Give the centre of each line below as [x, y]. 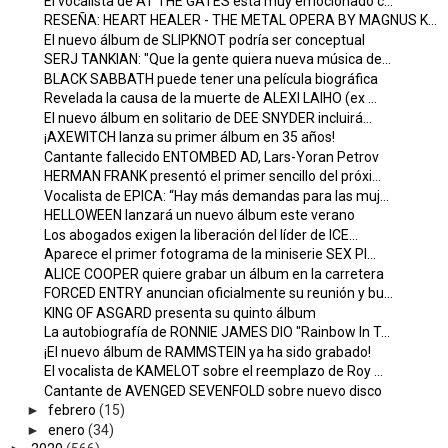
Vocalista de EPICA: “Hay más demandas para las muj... [216, 195]
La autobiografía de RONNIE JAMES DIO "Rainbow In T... [216, 332]
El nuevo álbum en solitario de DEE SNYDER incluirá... [207, 117]
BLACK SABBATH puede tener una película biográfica [210, 78]
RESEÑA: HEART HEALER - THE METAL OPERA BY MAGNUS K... [240, 20]
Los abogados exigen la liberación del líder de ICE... [200, 234]
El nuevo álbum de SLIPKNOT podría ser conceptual [204, 39]
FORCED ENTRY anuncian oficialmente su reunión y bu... [218, 293]
